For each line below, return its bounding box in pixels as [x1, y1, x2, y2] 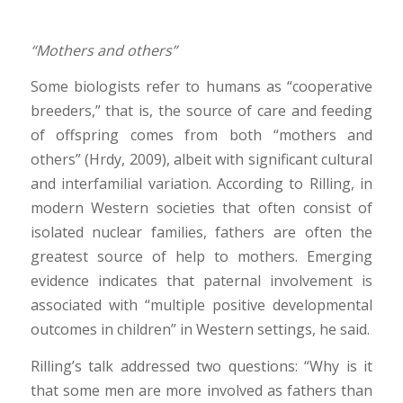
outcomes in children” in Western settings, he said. [30, 319, 370, 340]
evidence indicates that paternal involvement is [30, 271, 373, 291]
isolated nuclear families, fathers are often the [30, 222, 373, 243]
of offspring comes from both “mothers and [30, 125, 373, 146]
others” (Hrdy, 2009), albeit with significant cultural [30, 149, 373, 170]
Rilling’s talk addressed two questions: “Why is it [30, 356, 373, 377]
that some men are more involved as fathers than [30, 381, 373, 401]
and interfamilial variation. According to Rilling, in [30, 174, 373, 194]
